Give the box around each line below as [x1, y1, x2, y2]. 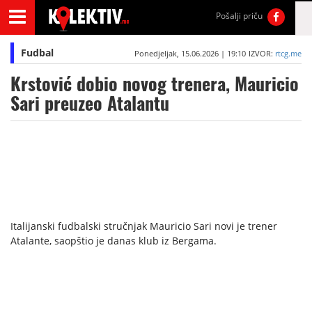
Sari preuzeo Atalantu [10, 91, 169, 116]
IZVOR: [248, 48, 275, 58]
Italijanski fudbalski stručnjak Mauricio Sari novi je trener [10, 219, 277, 233]
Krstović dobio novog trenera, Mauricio [10, 72, 299, 96]
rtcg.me [274, 48, 302, 58]
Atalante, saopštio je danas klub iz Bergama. [10, 234, 217, 247]
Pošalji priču [216, 10, 263, 22]
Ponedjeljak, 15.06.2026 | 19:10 [134, 48, 246, 58]
